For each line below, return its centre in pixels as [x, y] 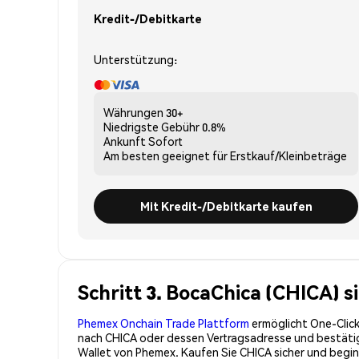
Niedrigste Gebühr [151, 126]
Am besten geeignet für [165, 155]
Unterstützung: [135, 59]
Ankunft [125, 141]
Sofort [165, 141]
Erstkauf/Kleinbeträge [288, 155]
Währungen [133, 112]
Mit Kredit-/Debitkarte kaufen [226, 206]
